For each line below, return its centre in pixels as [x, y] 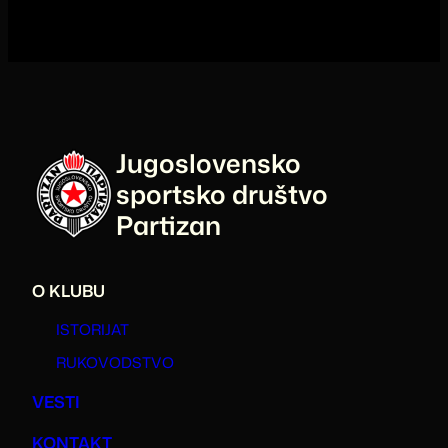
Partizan [168, 224]
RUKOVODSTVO [115, 363]
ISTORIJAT [92, 329]
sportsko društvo [221, 193]
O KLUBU [68, 290]
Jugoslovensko [208, 162]
